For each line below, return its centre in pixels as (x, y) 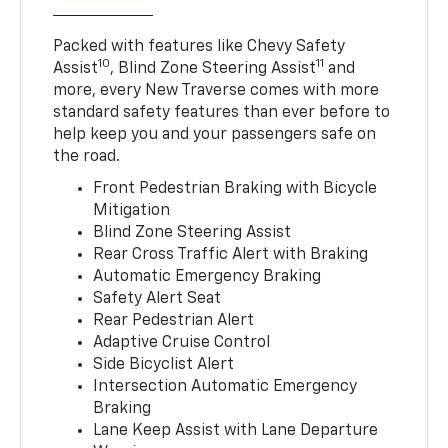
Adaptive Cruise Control (182, 342)
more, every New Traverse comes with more (216, 90)
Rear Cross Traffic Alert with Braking (231, 254)
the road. (87, 156)
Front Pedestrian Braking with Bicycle (235, 188)
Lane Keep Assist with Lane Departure (236, 430)
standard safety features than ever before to (222, 112)
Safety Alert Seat (157, 298)
